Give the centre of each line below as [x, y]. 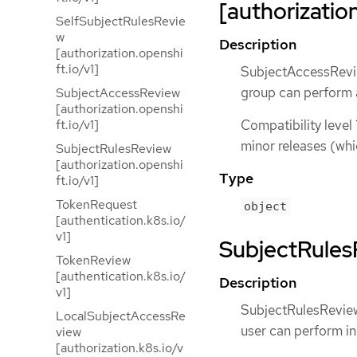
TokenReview [93, 260]
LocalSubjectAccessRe [121, 316]
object [265, 207]
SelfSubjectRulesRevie [121, 21]
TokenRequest [96, 204]
